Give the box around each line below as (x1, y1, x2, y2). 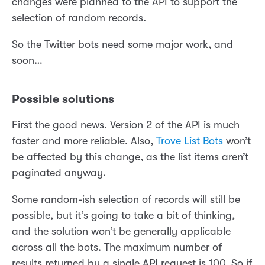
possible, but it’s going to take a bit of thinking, (12, 209, 235, 222)
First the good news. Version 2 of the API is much (12, 119, 240, 131)
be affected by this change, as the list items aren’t (12, 151, 248, 163)
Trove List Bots (156, 135, 223, 147)
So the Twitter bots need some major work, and (12, 38, 233, 51)
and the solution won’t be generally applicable (12, 225, 231, 238)
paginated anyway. (12, 167, 106, 179)
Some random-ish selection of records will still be (12, 193, 240, 206)
